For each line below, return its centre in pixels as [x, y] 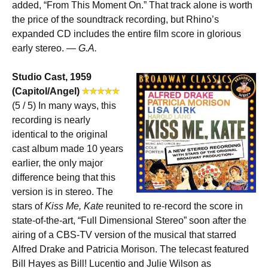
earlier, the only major [57, 163]
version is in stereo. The [63, 192]
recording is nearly [51, 120]
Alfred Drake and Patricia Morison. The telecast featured [130, 249]
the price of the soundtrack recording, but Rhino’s [115, 19]
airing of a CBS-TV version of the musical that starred [124, 235]
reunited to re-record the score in [173, 206]
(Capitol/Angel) [46, 91]
